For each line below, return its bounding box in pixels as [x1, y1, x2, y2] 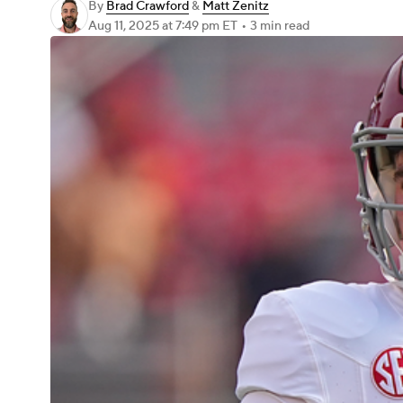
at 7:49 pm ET [162, 18, 237, 34]
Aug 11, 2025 [88, 18, 162, 34]
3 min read [250, 18, 309, 34]
